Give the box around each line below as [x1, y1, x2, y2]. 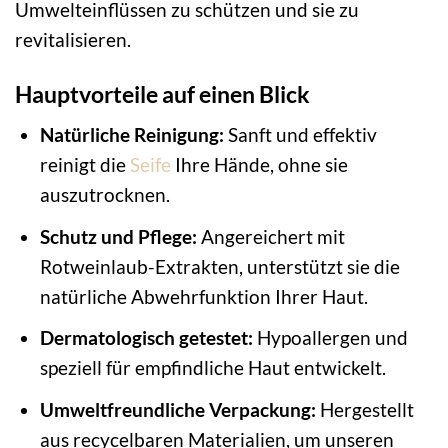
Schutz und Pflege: [39, 224, 197, 248]
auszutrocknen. [39, 183, 170, 207]
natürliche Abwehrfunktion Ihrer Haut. [39, 284, 368, 308]
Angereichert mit [196, 224, 345, 248]
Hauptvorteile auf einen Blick [15, 79, 310, 108]
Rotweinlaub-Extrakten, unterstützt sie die [39, 254, 400, 278]
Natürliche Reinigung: [39, 123, 224, 147]
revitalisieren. [15, 27, 131, 51]
